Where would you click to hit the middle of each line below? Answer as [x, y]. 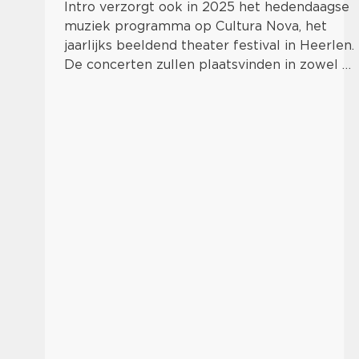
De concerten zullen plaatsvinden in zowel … [208, 65]
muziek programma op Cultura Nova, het [196, 26]
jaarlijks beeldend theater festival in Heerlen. [209, 46]
